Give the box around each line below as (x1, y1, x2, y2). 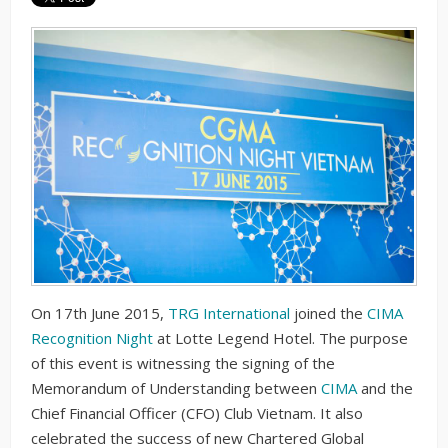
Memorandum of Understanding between (31, 378, 321, 399)
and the (357, 378, 413, 399)
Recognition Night (31, 328, 153, 349)
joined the (290, 303, 367, 324)
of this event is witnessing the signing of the (31, 353, 335, 374)
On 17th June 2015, (31, 303, 168, 324)
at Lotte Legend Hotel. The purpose (153, 328, 408, 349)
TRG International (168, 303, 290, 324)
